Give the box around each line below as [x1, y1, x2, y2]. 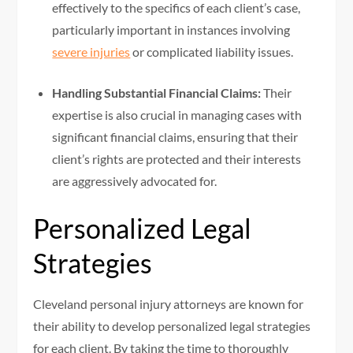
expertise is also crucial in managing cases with [52, 107, 303, 123]
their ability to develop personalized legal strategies [33, 318, 311, 334]
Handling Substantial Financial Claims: [52, 85, 262, 101]
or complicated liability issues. [130, 44, 294, 60]
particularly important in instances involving [52, 22, 291, 38]
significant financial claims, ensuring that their [52, 129, 299, 145]
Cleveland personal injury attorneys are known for [33, 296, 304, 312]
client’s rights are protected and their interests [52, 151, 302, 167]
